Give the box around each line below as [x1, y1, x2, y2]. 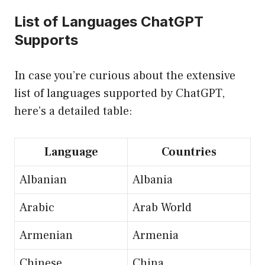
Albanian [20, 172, 67, 188]
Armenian [20, 228, 73, 244]
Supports [14, 31, 78, 49]
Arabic [20, 200, 54, 216]
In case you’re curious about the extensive [14, 68, 235, 84]
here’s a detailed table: [14, 104, 132, 119]
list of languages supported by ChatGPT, [14, 86, 225, 102]
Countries [161, 144, 216, 160]
